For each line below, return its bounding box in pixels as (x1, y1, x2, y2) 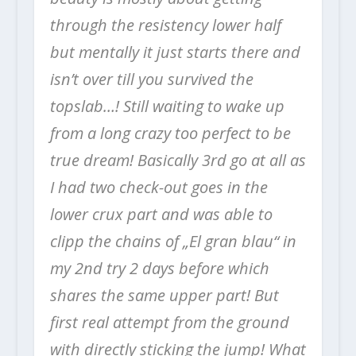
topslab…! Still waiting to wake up (49, 95, 284, 117)
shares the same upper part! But (49, 284, 279, 306)
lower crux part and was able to (49, 203, 273, 225)
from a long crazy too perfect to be (49, 122, 291, 144)
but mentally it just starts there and (49, 41, 300, 63)
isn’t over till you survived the (49, 68, 253, 90)
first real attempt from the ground (49, 311, 289, 333)
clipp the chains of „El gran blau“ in (49, 230, 296, 252)
